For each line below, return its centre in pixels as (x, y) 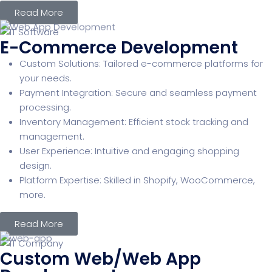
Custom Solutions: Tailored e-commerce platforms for (141, 63)
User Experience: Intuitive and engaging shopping (129, 151)
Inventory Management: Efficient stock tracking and (134, 121)
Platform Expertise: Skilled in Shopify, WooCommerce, (137, 180)
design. (36, 165)
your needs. (46, 78)
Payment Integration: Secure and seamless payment (138, 92)
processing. (45, 107)
